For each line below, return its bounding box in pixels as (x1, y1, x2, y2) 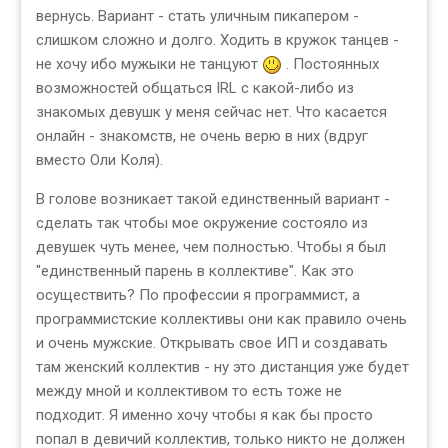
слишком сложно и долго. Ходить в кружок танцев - (36, 30, 399, 49)
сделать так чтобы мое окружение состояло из (36, 213, 368, 232)
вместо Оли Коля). (36, 150, 163, 169)
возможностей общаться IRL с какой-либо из (36, 78, 354, 97)
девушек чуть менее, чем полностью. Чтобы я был (36, 237, 386, 256)
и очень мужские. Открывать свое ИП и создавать (36, 333, 388, 352)
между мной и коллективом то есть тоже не (36, 381, 342, 400)
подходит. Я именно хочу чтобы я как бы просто (36, 405, 373, 424)
